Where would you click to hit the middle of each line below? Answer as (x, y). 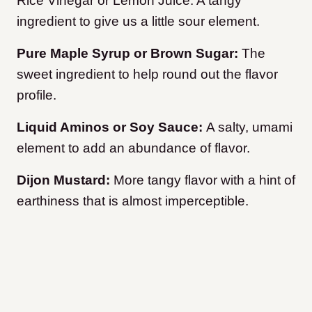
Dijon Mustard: (63, 180)
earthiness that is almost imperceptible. (134, 201)
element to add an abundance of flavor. (133, 148)
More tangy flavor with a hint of (203, 180)
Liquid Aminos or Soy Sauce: (111, 127)
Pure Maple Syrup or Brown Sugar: (127, 54)
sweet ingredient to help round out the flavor (147, 75)
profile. (37, 95)
